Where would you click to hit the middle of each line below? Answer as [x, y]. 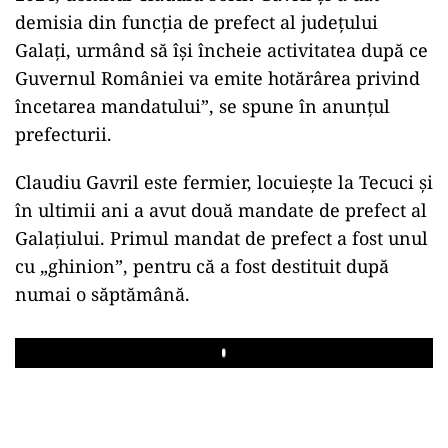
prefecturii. [63, 133]
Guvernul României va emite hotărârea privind [217, 77]
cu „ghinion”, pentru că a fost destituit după [202, 265]
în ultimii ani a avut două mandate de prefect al [221, 209]
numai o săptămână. [102, 293]
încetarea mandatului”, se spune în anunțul [202, 105]
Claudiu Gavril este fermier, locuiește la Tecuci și [224, 181]
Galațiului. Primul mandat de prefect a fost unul [221, 237]
